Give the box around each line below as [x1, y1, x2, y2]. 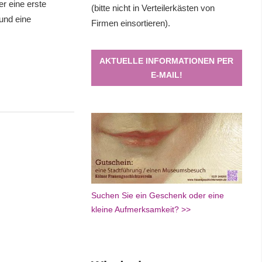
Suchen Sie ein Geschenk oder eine [91, 190, 224, 200]
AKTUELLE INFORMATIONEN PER [99, 56, 234, 65]
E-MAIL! [150, 70, 182, 80]
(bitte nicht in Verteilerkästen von [91, 3, 215, 13]
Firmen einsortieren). [91, 18, 170, 29]
